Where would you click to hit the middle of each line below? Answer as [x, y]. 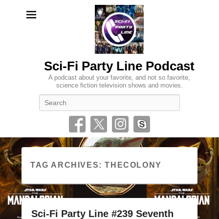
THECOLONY [133, 165]
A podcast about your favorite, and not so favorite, [119, 77]
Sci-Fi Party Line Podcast [119, 66]
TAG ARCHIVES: [68, 165]
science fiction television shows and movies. [119, 85]
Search [120, 99]
